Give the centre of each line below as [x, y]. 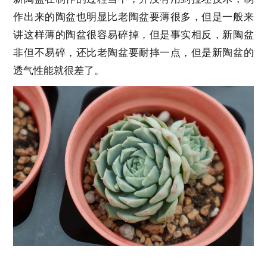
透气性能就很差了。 [59, 71]
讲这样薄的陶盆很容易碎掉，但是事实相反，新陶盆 [133, 35]
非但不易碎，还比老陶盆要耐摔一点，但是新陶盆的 [133, 53]
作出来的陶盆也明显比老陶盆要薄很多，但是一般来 [133, 17]
